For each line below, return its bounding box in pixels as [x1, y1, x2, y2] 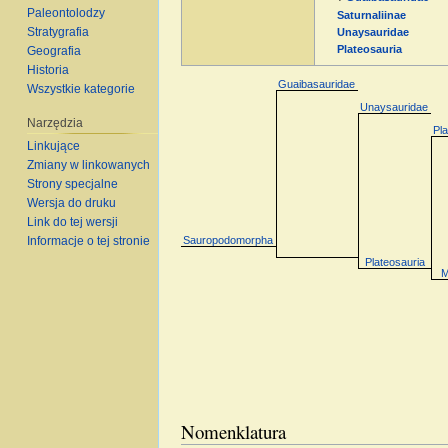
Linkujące [27, 139, 81, 154]
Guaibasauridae [278, 77, 356, 90]
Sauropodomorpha [183, 233, 274, 246]
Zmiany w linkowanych [27, 158, 151, 173]
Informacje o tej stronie [27, 234, 151, 249]
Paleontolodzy [27, 5, 106, 20]
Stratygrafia [27, 24, 90, 39]
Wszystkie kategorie [27, 81, 136, 96]
